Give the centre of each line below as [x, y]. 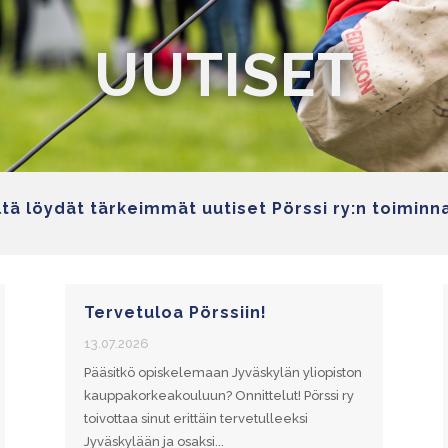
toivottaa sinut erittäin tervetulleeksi [195, 418]
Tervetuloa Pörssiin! [175, 312]
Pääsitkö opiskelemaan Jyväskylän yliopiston [222, 372]
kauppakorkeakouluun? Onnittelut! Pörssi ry [218, 395]
